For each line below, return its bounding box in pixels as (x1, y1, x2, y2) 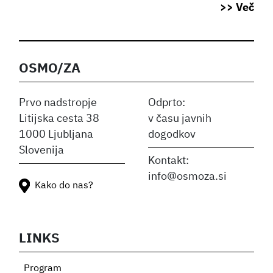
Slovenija (19, 144, 65, 156)
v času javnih (148, 113, 212, 124)
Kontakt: (148, 155, 190, 166)
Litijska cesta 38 (19, 113, 100, 124)
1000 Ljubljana (19, 129, 94, 140)
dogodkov (148, 129, 196, 140)
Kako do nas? (34, 181, 93, 191)
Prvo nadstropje (19, 97, 97, 108)
